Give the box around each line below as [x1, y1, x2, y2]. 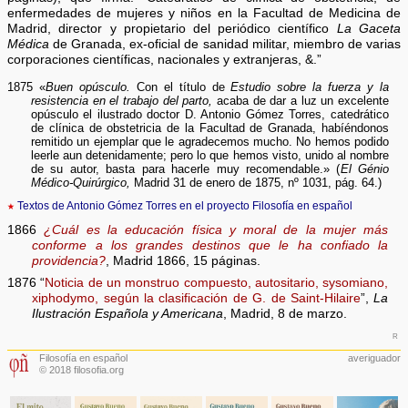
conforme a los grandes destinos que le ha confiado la [32, 239, 389, 253]
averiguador [347, 352, 401, 363]
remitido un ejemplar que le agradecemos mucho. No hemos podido [30, 134, 389, 148]
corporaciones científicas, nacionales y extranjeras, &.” [7, 53, 322, 67]
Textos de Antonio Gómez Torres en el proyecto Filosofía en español [15, 199, 353, 212]
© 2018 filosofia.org [39, 363, 125, 375]
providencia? [32, 254, 107, 269]
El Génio [340, 161, 389, 176]
